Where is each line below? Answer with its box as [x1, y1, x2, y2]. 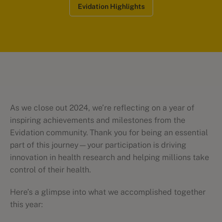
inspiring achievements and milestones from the [10, 115, 185, 125]
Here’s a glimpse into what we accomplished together [10, 187, 206, 197]
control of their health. [10, 165, 93, 174]
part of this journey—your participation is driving [10, 140, 186, 150]
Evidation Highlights [77, 2, 145, 10]
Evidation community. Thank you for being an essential [10, 128, 208, 137]
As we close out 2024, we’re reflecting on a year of [10, 103, 194, 112]
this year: [10, 200, 43, 209]
